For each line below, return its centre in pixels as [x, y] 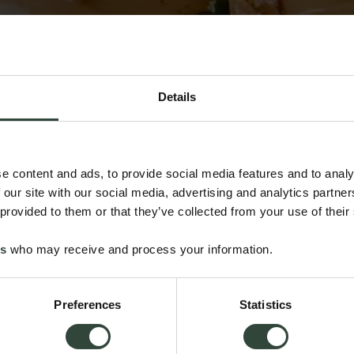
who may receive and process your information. [139, 250]
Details [177, 97]
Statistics [265, 305]
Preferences [88, 305]
